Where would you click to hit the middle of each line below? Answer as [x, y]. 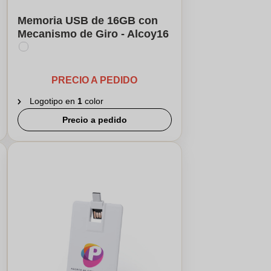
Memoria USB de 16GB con [87, 21]
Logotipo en [53, 101]
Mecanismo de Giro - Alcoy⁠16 [93, 34]
